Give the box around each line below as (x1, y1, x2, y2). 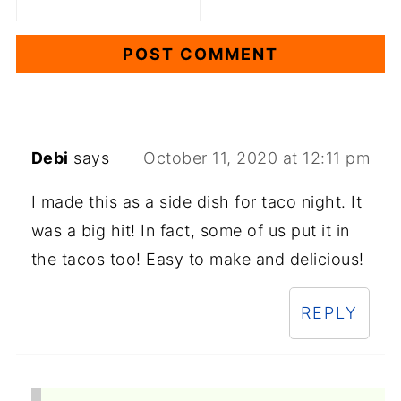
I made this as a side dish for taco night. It (30, 192, 363, 212)
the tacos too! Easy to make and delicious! (30, 250, 364, 269)
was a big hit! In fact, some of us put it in (30, 221, 350, 241)
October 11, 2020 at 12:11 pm (143, 149, 371, 168)
